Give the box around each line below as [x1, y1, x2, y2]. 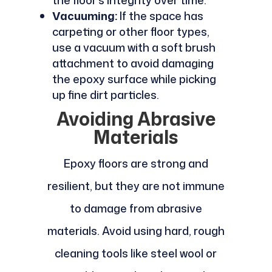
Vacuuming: [52, 7, 117, 24]
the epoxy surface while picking [52, 70, 216, 87]
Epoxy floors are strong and [63, 155, 208, 171]
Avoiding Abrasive [56, 105, 216, 132]
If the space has [117, 7, 203, 24]
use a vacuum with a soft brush [52, 39, 216, 55]
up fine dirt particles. [52, 86, 159, 103]
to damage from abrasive [69, 200, 202, 216]
